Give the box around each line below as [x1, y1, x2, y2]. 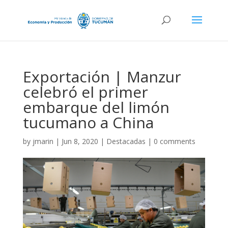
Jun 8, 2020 [61, 136, 98, 146]
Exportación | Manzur [22, 66, 181, 87]
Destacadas [106, 136, 146, 146]
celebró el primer [22, 81, 148, 102]
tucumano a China [22, 112, 154, 133]
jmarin [32, 136, 53, 146]
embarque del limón [22, 97, 169, 118]
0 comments [153, 136, 195, 146]
